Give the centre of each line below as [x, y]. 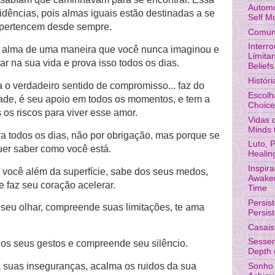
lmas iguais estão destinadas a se [141, 14]
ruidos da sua [166, 266]
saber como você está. [62, 149]
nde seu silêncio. [151, 244]
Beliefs [261, 66]
